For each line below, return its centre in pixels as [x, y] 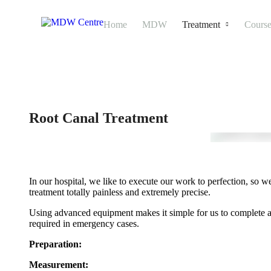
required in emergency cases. [84, 224]
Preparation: [55, 244]
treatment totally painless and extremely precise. [120, 192]
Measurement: [59, 265]
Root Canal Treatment [99, 118]
